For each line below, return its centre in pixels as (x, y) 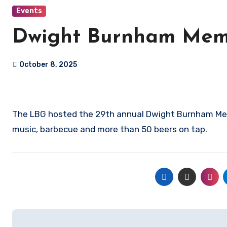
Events (29, 11)
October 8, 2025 (48, 65)
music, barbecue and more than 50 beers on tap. (110, 129)
